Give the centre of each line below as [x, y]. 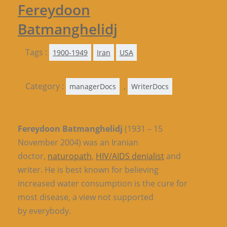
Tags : [37, 52]
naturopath [70, 156]
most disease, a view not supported [86, 197]
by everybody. [44, 211]
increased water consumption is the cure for [103, 183]
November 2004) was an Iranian [78, 142]
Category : [46, 86]
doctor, [33, 156]
